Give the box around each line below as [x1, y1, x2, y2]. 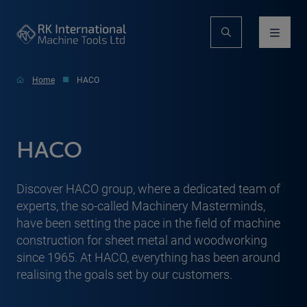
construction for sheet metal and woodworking [16, 232, 267, 248]
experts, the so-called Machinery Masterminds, [16, 197, 265, 214]
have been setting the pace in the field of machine [16, 214, 280, 231]
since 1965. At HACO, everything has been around [16, 249, 280, 265]
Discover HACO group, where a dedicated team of [16, 180, 280, 197]
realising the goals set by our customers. [16, 266, 232, 282]
